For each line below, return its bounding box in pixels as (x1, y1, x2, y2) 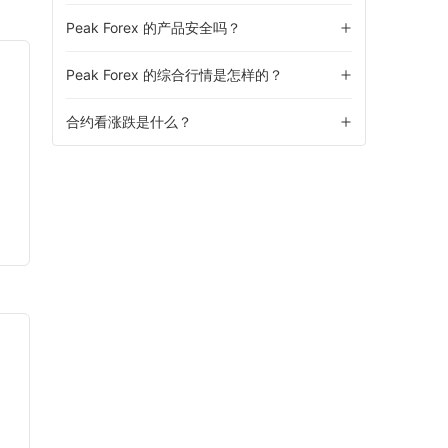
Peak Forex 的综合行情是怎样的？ (66, 66, 283, 83)
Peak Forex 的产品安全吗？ (66, 19, 241, 36)
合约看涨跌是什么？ (66, 113, 192, 130)
